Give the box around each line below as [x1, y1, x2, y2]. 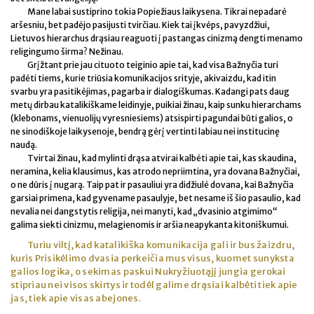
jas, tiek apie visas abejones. [11, 292, 144, 305]
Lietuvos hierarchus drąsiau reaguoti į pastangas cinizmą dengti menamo [11, 33, 303, 44]
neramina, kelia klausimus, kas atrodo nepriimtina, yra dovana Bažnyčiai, [11, 166, 300, 177]
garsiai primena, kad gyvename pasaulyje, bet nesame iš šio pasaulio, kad [11, 193, 301, 204]
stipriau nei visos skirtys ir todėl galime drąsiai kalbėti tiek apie [11, 279, 298, 292]
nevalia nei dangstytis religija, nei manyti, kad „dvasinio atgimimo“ [11, 206, 278, 217]
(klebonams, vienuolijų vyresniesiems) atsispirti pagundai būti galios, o [11, 113, 293, 124]
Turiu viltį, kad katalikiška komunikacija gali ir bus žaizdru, [27, 239, 295, 252]
